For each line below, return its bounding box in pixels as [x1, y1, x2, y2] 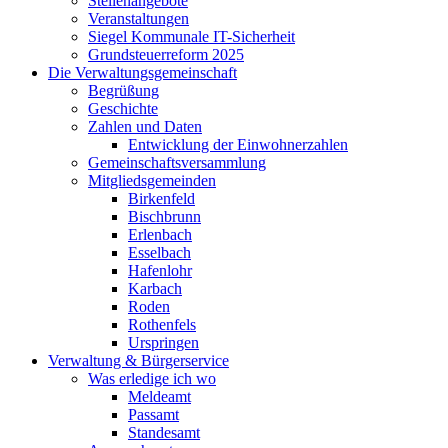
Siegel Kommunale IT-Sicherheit [88, 28, 295, 45]
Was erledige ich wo [88, 370, 216, 387]
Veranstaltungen [88, 10, 189, 27]
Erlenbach [128, 226, 192, 243]
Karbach [128, 280, 182, 297]
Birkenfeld [128, 190, 195, 207]
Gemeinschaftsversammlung [88, 154, 266, 171]
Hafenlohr [128, 262, 192, 279]
